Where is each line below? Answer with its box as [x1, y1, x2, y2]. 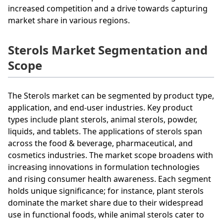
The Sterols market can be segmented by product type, [8, 90, 214, 101]
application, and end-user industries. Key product [8, 102, 193, 113]
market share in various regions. [8, 14, 130, 26]
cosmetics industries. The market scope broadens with [8, 149, 213, 161]
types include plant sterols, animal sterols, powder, [8, 113, 197, 125]
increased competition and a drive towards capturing [8, 2, 208, 14]
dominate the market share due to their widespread [8, 197, 203, 208]
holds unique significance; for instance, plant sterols [8, 185, 204, 196]
